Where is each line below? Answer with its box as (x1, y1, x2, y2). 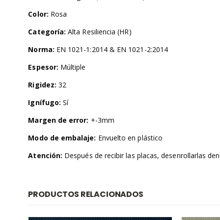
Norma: (28, 45, 55, 55)
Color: (28, 9, 49, 19)
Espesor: (28, 62, 58, 72)
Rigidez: (28, 80, 56, 90)
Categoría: (28, 27, 66, 37)
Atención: (28, 151, 63, 161)
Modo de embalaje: (28, 133, 96, 143)
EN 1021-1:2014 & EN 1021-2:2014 (54, 45, 168, 55)
